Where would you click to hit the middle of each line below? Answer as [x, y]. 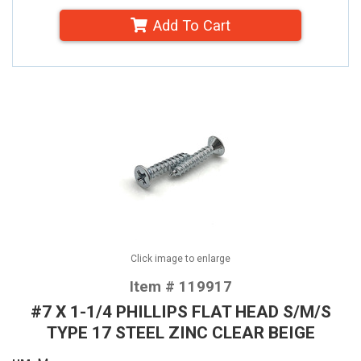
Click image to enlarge [180, 258]
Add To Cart [191, 26]
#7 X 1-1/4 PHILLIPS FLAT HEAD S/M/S [180, 311]
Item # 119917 [180, 286]
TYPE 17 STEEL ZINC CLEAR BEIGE [180, 332]
